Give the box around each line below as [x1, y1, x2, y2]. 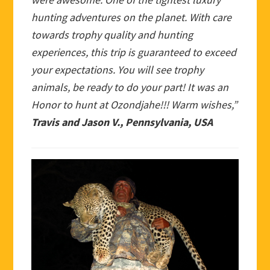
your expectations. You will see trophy [31, 62, 204, 77]
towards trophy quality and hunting [31, 27, 193, 42]
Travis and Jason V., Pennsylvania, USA [31, 115, 213, 129]
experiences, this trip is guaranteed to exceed [31, 45, 237, 59]
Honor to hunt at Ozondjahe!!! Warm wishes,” [31, 97, 238, 111]
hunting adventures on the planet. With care [31, 10, 232, 24]
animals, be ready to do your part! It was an [31, 80, 229, 94]
